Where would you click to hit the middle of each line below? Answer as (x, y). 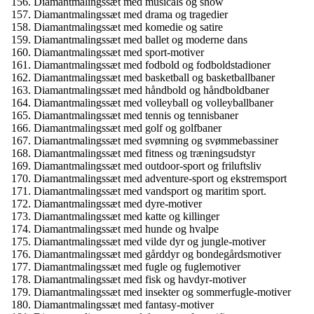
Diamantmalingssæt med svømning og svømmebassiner (156, 141)
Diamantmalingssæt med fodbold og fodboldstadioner (152, 65)
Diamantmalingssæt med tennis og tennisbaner (136, 115)
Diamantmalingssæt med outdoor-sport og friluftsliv (148, 166)
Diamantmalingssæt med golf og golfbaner (128, 128)
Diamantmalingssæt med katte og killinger (127, 216)
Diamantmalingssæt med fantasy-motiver (124, 305)
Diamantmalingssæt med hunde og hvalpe (126, 229)
